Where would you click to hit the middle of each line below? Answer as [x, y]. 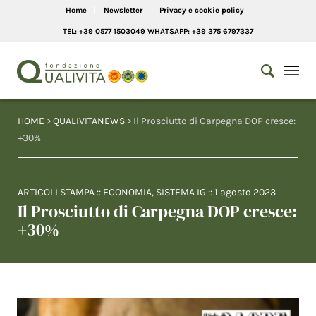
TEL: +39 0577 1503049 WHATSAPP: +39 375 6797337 [158, 31]
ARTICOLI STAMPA [56, 192]
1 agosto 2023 [245, 192]
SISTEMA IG [181, 192]
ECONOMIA [127, 192]
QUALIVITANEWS [89, 121]
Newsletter [123, 10]
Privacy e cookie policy [201, 10]
